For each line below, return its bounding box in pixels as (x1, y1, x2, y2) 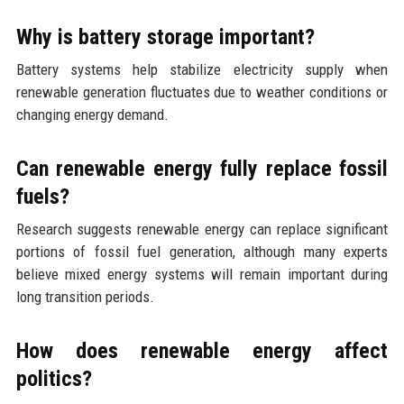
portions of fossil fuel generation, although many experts (15, 243, 389, 262)
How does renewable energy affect (15, 338, 389, 364)
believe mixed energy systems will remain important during (15, 265, 389, 284)
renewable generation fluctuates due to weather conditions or (15, 83, 389, 102)
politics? (15, 366, 92, 392)
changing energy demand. (15, 106, 169, 124)
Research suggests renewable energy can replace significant (15, 220, 389, 239)
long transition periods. (15, 288, 154, 307)
